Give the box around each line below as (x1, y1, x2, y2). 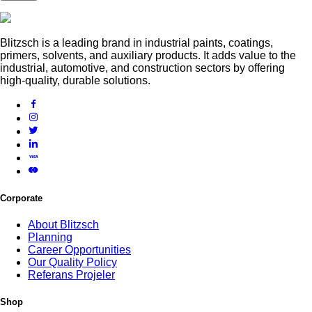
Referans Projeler (28, 269, 115, 281)
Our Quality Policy (28, 256, 117, 269)
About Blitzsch (28, 219, 99, 231)
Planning (28, 231, 72, 244)
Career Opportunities (28, 244, 131, 256)
